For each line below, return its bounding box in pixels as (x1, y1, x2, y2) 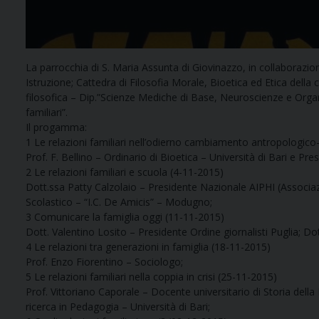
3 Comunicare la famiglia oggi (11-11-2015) (26, 210, 224, 224)
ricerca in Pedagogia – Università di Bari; (26, 300, 210, 314)
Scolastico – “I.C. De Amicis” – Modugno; (26, 195, 212, 209)
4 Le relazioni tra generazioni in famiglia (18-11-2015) (26, 240, 271, 254)
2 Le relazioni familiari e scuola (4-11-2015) (26, 165, 224, 179)
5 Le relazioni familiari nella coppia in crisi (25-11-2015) (26, 270, 277, 284)
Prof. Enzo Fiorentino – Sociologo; (26, 255, 183, 269)
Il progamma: (26, 120, 87, 135)
